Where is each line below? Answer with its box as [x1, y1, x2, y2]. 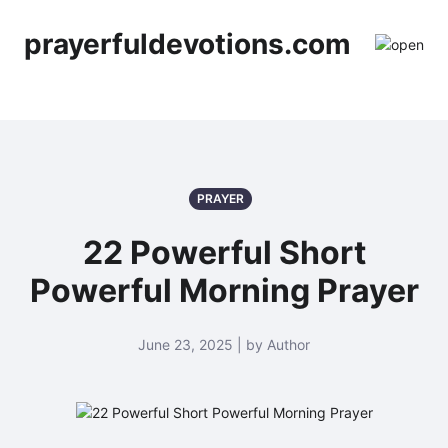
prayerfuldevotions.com [24, 27, 351, 61]
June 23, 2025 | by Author [138, 336, 310, 353]
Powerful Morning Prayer [29, 271, 419, 310]
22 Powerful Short [82, 233, 366, 272]
